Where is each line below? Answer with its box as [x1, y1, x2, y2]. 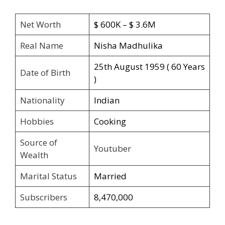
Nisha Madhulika [93, 40, 163, 52]
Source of [20, 137, 57, 149]
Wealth [20, 149, 48, 161]
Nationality [20, 94, 65, 106]
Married [93, 170, 127, 182]
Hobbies [20, 116, 54, 128]
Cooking [93, 116, 126, 128]
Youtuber [93, 143, 131, 155]
